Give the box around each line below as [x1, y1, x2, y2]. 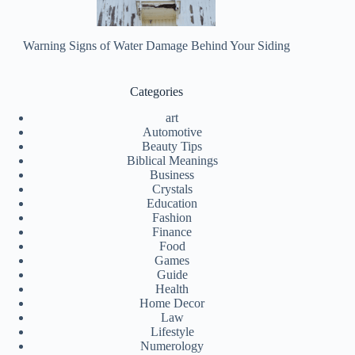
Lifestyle [150, 324, 194, 338]
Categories [129, 85, 183, 99]
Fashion [152, 210, 193, 224]
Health [155, 281, 189, 296]
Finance [152, 224, 193, 239]
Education [147, 196, 198, 210]
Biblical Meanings [126, 153, 218, 167]
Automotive [142, 124, 202, 139]
